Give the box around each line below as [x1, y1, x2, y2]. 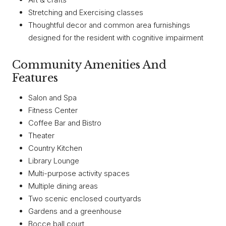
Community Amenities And [12, 58, 166, 72]
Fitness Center [28, 105, 78, 115]
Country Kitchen [28, 143, 82, 153]
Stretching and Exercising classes [28, 8, 143, 18]
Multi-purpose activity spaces [28, 168, 130, 178]
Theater [28, 130, 54, 140]
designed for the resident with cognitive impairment [28, 33, 203, 43]
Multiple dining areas [28, 181, 98, 191]
